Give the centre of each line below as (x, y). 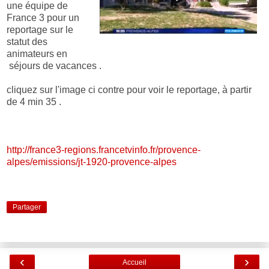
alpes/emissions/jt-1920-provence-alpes (94, 162)
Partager (27, 207)
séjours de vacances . (54, 66)
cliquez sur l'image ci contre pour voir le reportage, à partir (129, 90)
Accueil (134, 262)
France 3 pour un (43, 18)
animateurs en (37, 54)
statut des (27, 42)
